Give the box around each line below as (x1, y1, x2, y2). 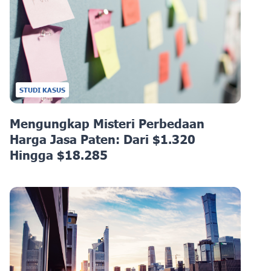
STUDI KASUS (19, 85, 65, 94)
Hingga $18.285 (10, 147, 108, 162)
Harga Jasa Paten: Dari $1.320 (10, 131, 195, 146)
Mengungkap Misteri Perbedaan (10, 116, 204, 131)
